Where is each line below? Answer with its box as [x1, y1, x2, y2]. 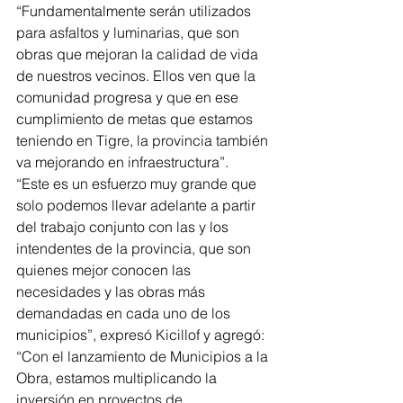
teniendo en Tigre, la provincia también [16, 131, 272, 150]
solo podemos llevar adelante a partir [16, 196, 259, 215]
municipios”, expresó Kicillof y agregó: [16, 326, 268, 345]
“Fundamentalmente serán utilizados [16, 2, 255, 21]
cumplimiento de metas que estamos [16, 110, 256, 129]
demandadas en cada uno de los [16, 304, 234, 323]
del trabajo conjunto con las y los [16, 218, 232, 237]
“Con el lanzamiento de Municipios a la [16, 347, 272, 366]
